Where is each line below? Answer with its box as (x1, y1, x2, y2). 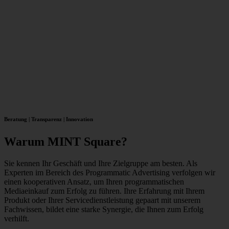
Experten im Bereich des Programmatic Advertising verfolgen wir (4, 168, 215, 177)
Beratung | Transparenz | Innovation (4, 116, 93, 123)
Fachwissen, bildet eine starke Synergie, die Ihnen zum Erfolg (4, 205, 203, 214)
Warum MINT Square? (4, 135, 127, 149)
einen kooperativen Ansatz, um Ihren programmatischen (4, 177, 184, 187)
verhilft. (4, 214, 29, 223)
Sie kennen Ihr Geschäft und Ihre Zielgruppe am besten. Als (4, 159, 197, 168)
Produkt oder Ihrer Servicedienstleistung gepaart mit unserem (4, 196, 200, 205)
